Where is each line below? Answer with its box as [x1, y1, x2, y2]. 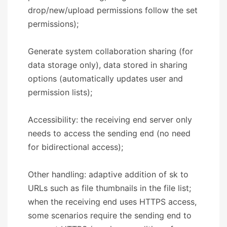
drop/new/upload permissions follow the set [28, 5, 198, 15]
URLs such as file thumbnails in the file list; [28, 182, 191, 193]
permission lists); [28, 87, 92, 97]
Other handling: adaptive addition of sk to [28, 169, 188, 179]
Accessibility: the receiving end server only [28, 114, 192, 125]
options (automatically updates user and [28, 73, 183, 84]
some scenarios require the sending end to [28, 210, 192, 220]
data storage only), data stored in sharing [28, 59, 187, 70]
